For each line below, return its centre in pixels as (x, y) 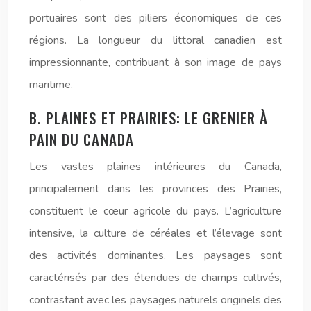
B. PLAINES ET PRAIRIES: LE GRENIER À (149, 117)
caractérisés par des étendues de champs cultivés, (155, 277)
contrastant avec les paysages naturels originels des (155, 300)
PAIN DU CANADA (82, 139)
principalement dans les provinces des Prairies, (155, 188)
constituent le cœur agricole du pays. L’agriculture (155, 211)
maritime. (51, 84)
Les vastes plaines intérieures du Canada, (155, 166)
